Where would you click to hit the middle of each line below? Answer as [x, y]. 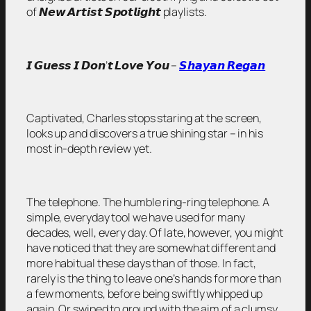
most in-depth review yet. [89, 149]
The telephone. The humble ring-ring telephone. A [148, 202]
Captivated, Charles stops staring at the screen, [144, 118]
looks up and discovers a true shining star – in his [145, 134]
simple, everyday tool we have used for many [136, 217]
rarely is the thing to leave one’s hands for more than [154, 278]
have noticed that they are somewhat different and [151, 247]
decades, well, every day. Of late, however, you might [155, 232]
